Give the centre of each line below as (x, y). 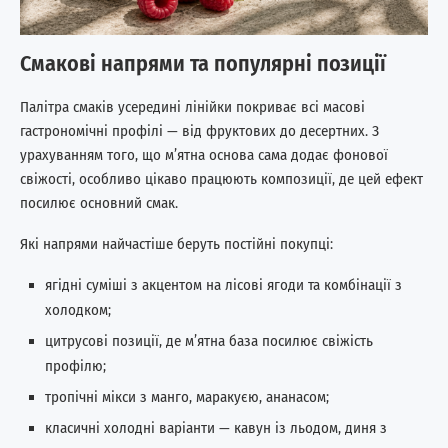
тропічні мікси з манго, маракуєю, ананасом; (187, 396)
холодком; (78, 309)
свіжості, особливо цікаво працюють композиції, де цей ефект (221, 178)
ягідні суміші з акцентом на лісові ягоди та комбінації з (223, 284)
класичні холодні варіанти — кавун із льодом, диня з (216, 427)
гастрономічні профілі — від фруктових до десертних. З (199, 130)
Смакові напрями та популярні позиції (203, 63)
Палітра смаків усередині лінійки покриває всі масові (192, 106)
